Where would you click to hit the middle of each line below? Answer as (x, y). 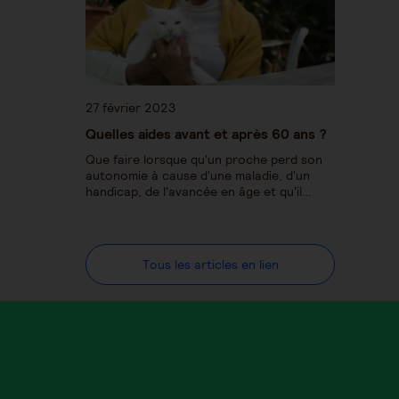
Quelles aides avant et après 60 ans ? (206, 134)
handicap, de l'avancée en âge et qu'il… (198, 192)
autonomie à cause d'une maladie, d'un (198, 176)
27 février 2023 (130, 108)
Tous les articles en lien (210, 265)
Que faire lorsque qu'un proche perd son (204, 160)
